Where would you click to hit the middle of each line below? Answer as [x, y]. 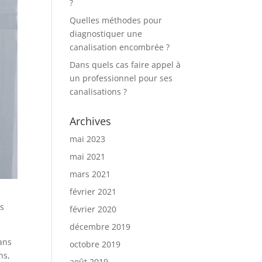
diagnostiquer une [106, 34]
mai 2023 [88, 139]
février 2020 [93, 209]
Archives [91, 121]
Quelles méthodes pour [116, 20]
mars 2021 [90, 174]
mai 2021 [88, 156]
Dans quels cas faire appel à [125, 65]
